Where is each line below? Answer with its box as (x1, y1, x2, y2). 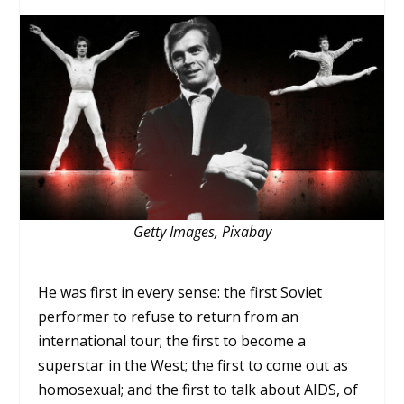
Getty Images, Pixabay (133, 221, 271, 242)
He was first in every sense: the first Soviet (38, 281, 323, 302)
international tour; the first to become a (38, 330, 307, 351)
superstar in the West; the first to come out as (38, 354, 349, 375)
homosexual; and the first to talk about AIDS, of (38, 379, 359, 399)
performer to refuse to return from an (38, 306, 299, 326)
